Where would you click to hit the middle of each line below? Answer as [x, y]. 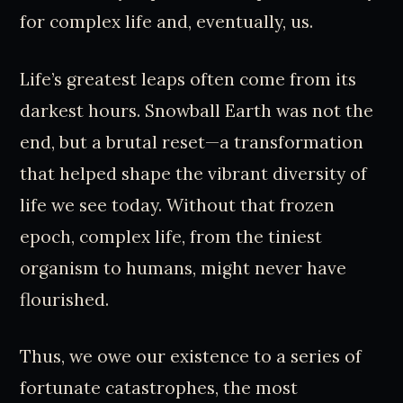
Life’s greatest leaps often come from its [188, 79]
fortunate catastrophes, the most [159, 388]
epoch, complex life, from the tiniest [171, 236]
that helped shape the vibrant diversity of [194, 173]
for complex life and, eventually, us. [167, 21]
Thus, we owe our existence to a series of [191, 357]
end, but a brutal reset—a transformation [192, 142]
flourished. [65, 299]
